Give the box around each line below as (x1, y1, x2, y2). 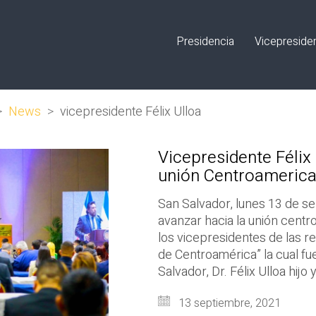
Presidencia (176, 32, 234, 50)
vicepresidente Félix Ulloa (60, 102, 201, 121)
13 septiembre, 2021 (176, 295, 281, 312)
